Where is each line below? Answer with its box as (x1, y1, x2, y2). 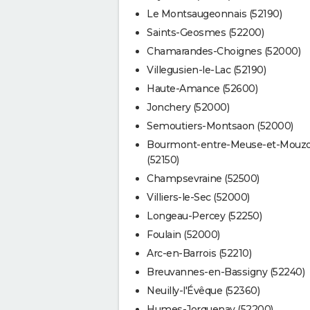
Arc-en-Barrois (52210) (147, 246, 251, 259)
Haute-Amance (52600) (147, 82, 257, 95)
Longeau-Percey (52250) (147, 209, 262, 222)
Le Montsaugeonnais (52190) (147, 7, 282, 20)
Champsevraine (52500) (147, 172, 259, 185)
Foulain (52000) (147, 228, 220, 241)
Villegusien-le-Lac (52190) (147, 63, 266, 76)
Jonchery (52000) (147, 100, 229, 113)
